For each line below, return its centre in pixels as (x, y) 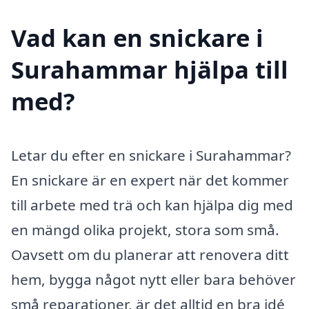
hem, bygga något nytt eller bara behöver (153, 279)
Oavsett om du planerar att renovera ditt (150, 254)
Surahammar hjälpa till (150, 69)
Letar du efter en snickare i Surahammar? (151, 155)
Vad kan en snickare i (137, 37)
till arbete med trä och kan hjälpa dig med (152, 205)
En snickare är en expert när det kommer (150, 180)
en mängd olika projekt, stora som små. (145, 229)
